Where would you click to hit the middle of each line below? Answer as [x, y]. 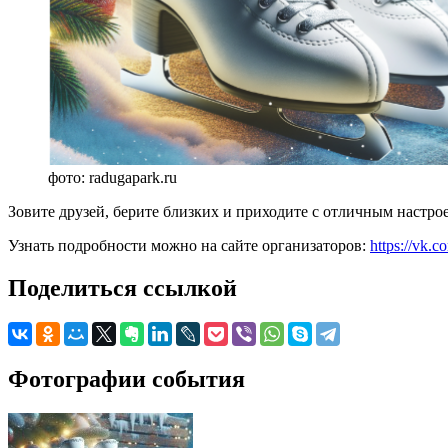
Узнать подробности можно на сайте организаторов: [189, 245]
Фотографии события [126, 378]
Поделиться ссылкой [122, 287]
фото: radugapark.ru [112, 177]
